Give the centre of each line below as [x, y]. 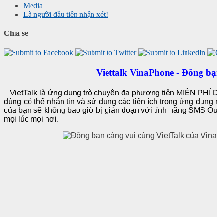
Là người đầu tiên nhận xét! [66, 15]
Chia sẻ [16, 33]
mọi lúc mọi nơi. [31, 119]
